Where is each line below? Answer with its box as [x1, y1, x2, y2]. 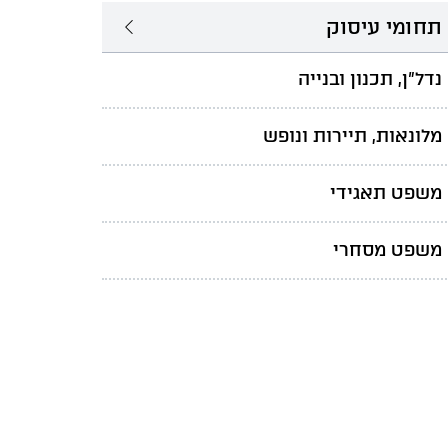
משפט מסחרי [333, 238, 442, 261]
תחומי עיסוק [326, 14, 442, 39]
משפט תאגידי [330, 181, 442, 204]
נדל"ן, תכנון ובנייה [298, 67, 442, 90]
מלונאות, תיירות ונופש [263, 124, 442, 147]
